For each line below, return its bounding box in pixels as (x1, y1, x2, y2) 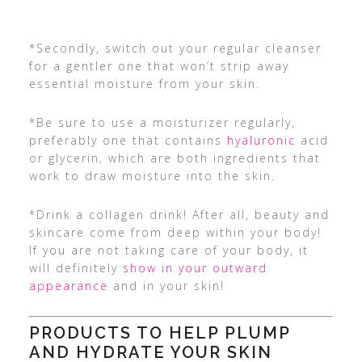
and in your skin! (107, 277, 225, 293)
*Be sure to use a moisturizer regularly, (28, 114, 296, 130)
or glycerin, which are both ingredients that (28, 149, 321, 166)
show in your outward (122, 259, 267, 276)
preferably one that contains (28, 132, 227, 148)
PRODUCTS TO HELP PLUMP (28, 322, 290, 343)
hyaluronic (226, 132, 296, 148)
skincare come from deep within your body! (28, 224, 322, 240)
